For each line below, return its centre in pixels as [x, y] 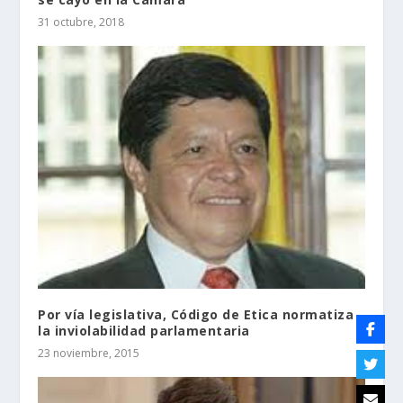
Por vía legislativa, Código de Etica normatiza [196, 315]
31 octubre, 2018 [81, 22]
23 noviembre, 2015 [89, 354]
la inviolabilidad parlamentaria [144, 331]
